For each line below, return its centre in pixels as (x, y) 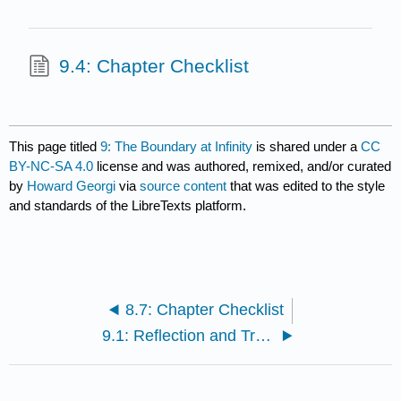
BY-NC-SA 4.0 (51, 166)
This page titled (55, 147)
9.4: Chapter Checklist (154, 65)
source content (183, 186)
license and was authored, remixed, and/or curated (243, 166)
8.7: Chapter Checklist (205, 310)
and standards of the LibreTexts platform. (128, 206)
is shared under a (307, 147)
